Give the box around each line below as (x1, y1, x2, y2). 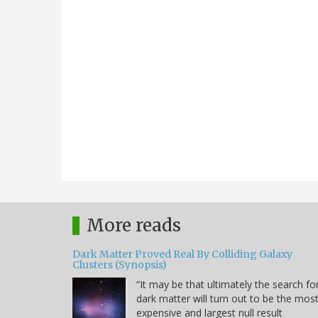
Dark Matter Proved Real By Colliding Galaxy (72, 247, 292, 261)
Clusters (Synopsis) (72, 258, 167, 271)
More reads (87, 214, 181, 236)
